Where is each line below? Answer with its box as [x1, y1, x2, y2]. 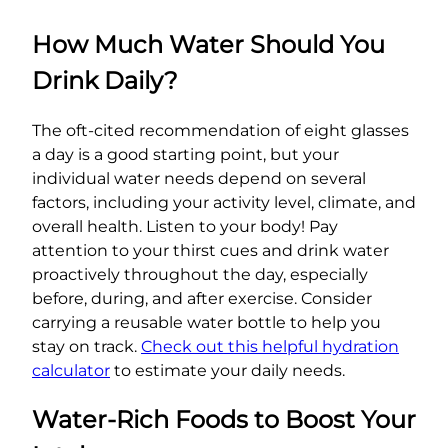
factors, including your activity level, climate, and [32, 192, 416, 212]
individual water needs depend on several [32, 168, 366, 188]
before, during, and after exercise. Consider [32, 288, 372, 308]
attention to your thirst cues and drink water [32, 240, 389, 260]
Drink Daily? [32, 65, 178, 95]
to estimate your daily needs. [110, 360, 345, 380]
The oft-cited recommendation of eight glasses [32, 120, 409, 140]
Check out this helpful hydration [141, 336, 399, 356]
